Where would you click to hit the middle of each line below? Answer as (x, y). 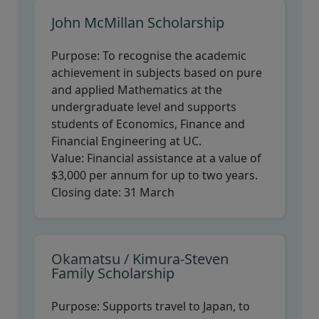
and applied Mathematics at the (137, 90)
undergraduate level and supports (144, 107)
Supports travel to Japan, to (176, 306)
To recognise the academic (174, 56)
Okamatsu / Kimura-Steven (140, 259)
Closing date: (88, 192)
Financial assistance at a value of (174, 158)
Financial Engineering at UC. (128, 141)
